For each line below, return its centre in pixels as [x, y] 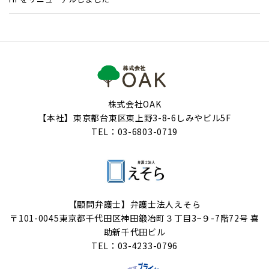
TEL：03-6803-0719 [134, 131]
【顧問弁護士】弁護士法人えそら [134, 204]
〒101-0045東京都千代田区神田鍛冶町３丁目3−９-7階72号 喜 [134, 218]
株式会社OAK [134, 104]
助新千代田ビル [134, 231]
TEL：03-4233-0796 [134, 245]
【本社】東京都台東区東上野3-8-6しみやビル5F [134, 117]
